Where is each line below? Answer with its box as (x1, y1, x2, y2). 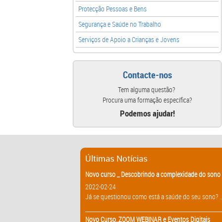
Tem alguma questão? (118, 84, 176, 94)
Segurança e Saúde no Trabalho (78, 19, 161, 29)
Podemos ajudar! (119, 107, 175, 119)
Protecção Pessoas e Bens (78, 3, 147, 13)
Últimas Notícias (85, 152, 148, 164)
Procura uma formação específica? (103, 95, 192, 105)
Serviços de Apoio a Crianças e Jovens (78, 34, 179, 44)
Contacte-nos (122, 68, 172, 81)
